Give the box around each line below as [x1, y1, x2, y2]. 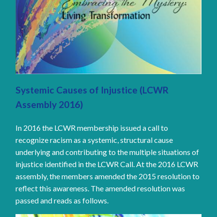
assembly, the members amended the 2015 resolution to [15, 171, 200, 181]
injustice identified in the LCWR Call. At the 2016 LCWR [15, 159, 198, 169]
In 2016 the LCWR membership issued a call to [15, 123, 168, 132]
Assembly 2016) [15, 98, 83, 110]
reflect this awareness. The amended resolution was [15, 183, 185, 193]
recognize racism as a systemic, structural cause [15, 135, 173, 144]
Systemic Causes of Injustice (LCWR [15, 84, 169, 95]
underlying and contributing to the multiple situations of [15, 147, 199, 156]
